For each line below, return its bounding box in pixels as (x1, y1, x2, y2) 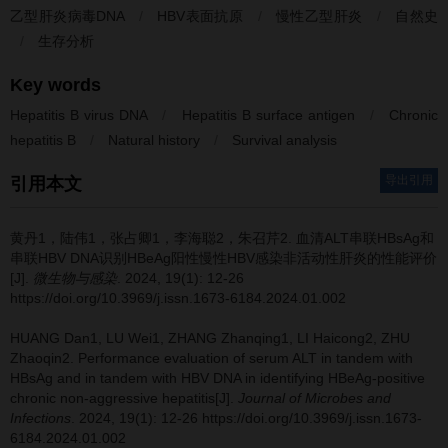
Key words (10, 75, 101, 95)
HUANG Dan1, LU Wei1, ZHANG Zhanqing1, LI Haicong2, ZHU (10, 330, 410, 346)
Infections (10, 410, 71, 426)
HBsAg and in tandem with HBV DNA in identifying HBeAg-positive (10, 370, 425, 386)
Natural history (108, 132, 200, 148)
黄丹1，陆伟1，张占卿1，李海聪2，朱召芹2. (10, 230, 296, 246)
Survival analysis (232, 132, 337, 148)
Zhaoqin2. (10, 350, 78, 366)
